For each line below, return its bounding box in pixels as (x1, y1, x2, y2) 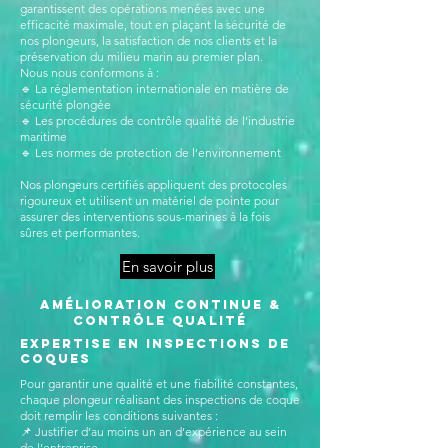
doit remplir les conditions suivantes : (20, 408, 218, 423)
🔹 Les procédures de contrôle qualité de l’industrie (20, 113, 295, 128)
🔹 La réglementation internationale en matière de (20, 81, 289, 96)
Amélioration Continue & (39, 297, 281, 312)
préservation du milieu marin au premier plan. (20, 49, 263, 64)
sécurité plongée (20, 97, 111, 112)
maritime (20, 129, 67, 144)
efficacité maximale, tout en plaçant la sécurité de (20, 17, 286, 32)
